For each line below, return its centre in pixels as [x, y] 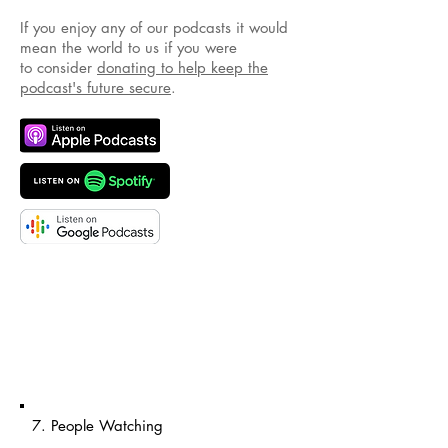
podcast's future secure [95, 87]
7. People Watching [97, 425]
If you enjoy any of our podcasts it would [154, 27]
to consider [58, 67]
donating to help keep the [182, 67]
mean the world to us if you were [128, 47]
